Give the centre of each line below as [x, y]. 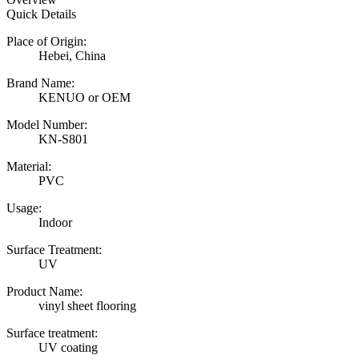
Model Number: [47, 124]
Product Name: [44, 291]
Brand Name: [40, 83]
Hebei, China [72, 55]
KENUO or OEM [85, 97]
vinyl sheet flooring [87, 305]
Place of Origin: [46, 41]
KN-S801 [63, 139]
